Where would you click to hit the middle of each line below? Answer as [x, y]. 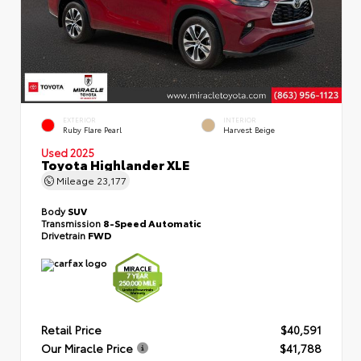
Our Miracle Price [87, 348]
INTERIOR [240, 119]
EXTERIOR [79, 119]
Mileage [75, 180]
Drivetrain [64, 234]
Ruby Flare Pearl [92, 129]
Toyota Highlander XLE [115, 164]
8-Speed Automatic [152, 222]
